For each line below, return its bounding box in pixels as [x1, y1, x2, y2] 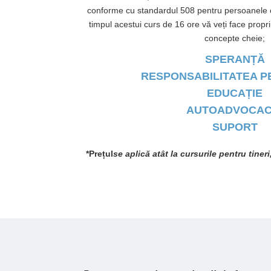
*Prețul [85, 149, 113, 159]
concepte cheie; [204, 33, 266, 44]
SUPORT [212, 121, 258, 134]
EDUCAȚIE [207, 87, 263, 100]
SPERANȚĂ [204, 53, 265, 66]
